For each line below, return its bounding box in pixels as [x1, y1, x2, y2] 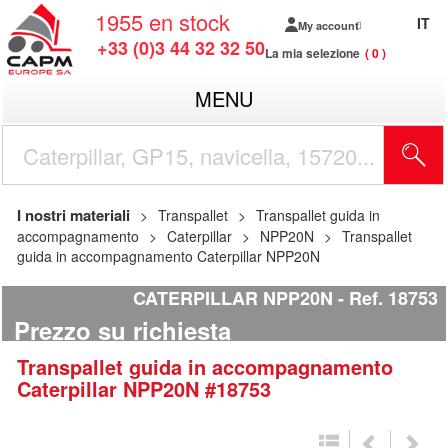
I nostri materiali [17, 204, 130, 226]
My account [297, 17, 359, 33]
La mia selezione [265, 44, 360, 62]
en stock [149, 6, 230, 37]
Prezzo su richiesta [14, 313, 231, 348]
